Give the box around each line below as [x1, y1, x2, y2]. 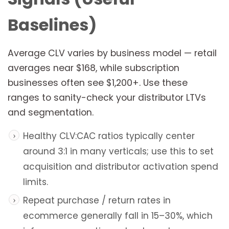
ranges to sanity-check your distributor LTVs [8, 91, 206, 104]
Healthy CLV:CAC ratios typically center [23, 130, 195, 143]
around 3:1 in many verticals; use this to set [23, 145, 214, 158]
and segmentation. [8, 106, 94, 119]
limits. [23, 176, 48, 189]
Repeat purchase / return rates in [23, 194, 171, 207]
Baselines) [8, 13, 97, 37]
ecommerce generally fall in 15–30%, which [23, 210, 213, 222]
